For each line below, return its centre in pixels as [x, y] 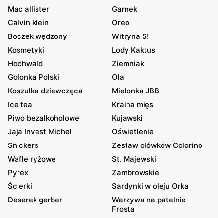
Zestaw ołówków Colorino [157, 145]
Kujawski [127, 118]
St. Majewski [134, 159]
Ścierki [20, 186]
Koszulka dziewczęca [45, 91]
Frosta [123, 209]
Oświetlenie [133, 132]
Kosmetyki [26, 50]
